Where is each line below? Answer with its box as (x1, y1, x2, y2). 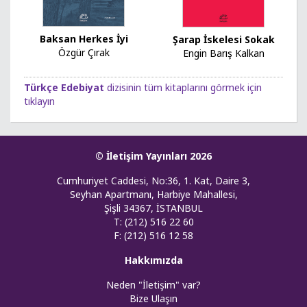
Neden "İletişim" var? (106, 278, 201, 291)
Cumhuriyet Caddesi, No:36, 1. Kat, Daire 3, (57, 173, 250, 187)
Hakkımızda (124, 253, 183, 267)
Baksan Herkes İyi (39, 32, 128, 45)
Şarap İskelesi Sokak (172, 32, 275, 46)
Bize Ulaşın (130, 291, 177, 305)
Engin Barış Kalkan (182, 46, 265, 60)
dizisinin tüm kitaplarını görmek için (104, 80, 262, 94)
